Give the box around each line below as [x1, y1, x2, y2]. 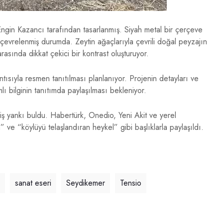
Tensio [120, 177, 141, 189]
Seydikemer [66, 177, 105, 189]
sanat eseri [15, 177, 51, 189]
